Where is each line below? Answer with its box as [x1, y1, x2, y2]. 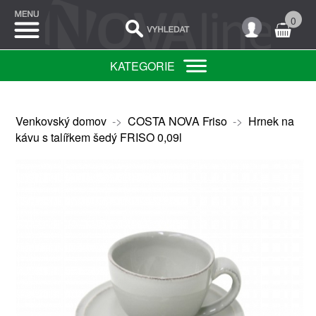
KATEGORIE [109, 58, 175, 74]
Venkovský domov [15, 113, 107, 129]
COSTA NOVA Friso [127, 113, 227, 129]
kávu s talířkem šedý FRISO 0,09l [15, 129, 182, 145]
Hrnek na [248, 113, 294, 129]
